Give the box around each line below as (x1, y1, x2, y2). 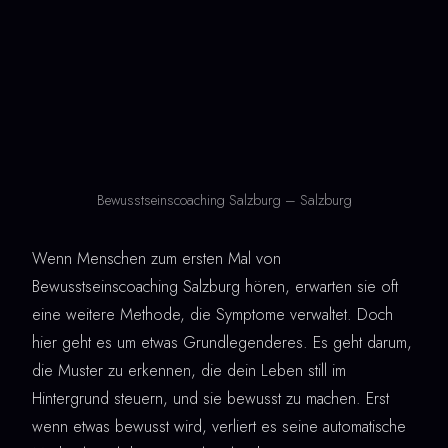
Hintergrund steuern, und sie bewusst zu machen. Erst (32, 387, 389, 411)
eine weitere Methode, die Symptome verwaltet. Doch (32, 303, 393, 327)
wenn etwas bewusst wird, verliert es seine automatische (32, 415, 406, 439)
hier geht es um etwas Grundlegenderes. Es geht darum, (32, 331, 412, 355)
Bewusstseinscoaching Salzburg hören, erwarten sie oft (32, 275, 398, 299)
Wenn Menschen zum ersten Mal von (32, 247, 281, 271)
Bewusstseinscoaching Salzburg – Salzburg (96, 190, 352, 211)
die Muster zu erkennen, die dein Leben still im (32, 359, 346, 383)
